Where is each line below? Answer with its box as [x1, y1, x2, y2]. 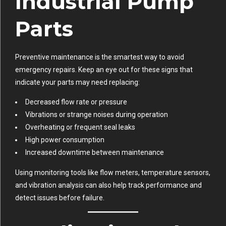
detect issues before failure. [15, 193, 104, 202]
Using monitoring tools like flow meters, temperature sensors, [15, 168, 210, 177]
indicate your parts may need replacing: [15, 78, 140, 86]
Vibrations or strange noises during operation [25, 110, 168, 119]
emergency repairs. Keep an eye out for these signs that [15, 65, 193, 74]
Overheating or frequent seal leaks [25, 123, 135, 131]
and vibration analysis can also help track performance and [15, 181, 202, 189]
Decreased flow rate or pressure [25, 97, 127, 106]
